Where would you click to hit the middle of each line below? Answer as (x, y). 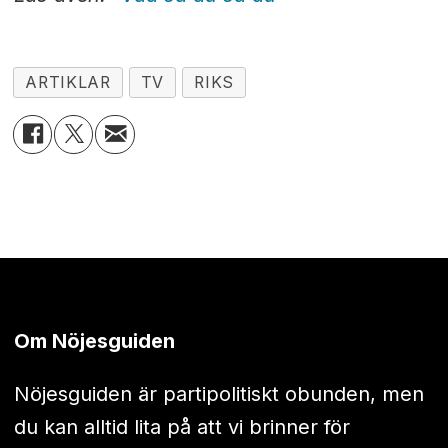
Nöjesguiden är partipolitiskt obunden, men (218, 394)
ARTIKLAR (68, 82)
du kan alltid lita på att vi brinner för (181, 427)
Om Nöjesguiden (94, 341)
